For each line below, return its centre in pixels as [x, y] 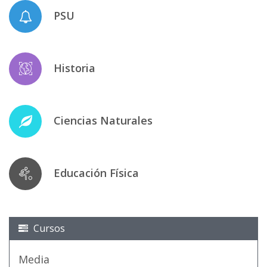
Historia [74, 68]
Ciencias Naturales [103, 120]
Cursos [48, 228]
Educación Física [96, 173]
